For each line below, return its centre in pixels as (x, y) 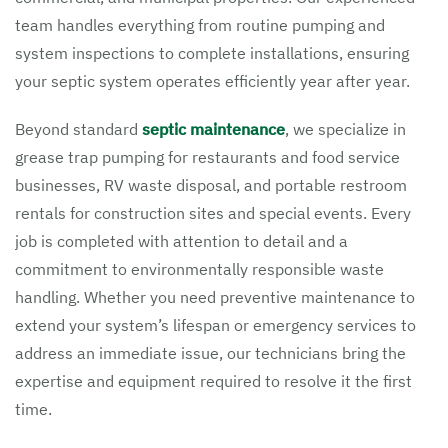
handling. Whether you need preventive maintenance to (215, 297)
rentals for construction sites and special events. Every (213, 213)
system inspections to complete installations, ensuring (212, 53)
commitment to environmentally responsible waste (199, 269)
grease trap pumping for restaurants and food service (207, 157)
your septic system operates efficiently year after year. (212, 81)
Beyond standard (78, 129)
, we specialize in (345, 129)
